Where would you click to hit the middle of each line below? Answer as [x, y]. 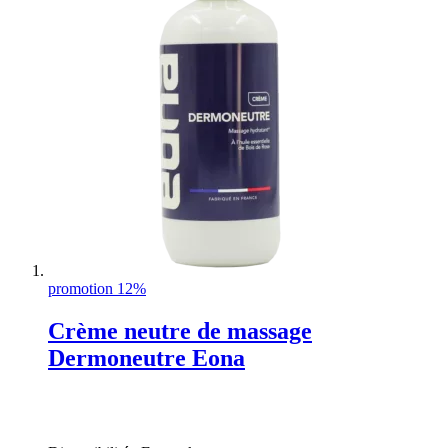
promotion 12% [97, 288]
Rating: [71, 400]
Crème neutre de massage [180, 330]
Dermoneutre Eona [146, 357]
